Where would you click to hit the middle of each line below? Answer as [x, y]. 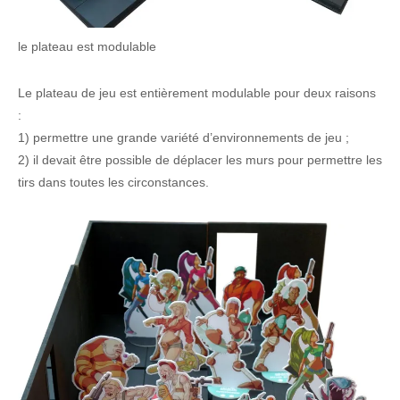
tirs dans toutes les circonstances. [113, 183]
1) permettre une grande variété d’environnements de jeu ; [183, 138]
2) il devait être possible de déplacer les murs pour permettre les [200, 160]
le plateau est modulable [87, 47]
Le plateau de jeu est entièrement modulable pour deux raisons [196, 93]
